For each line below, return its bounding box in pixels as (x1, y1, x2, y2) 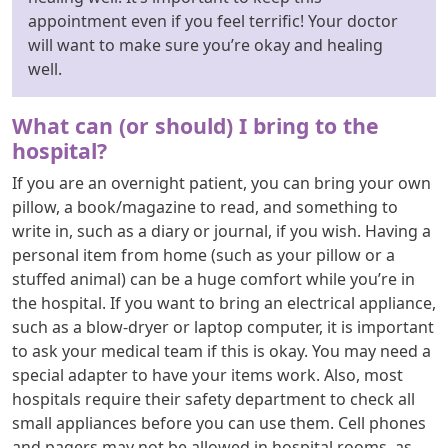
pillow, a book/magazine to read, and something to (12, 195, 398, 218)
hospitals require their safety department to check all (12, 387, 415, 410)
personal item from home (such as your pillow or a (12, 243, 395, 266)
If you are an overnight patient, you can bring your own (12, 171, 431, 194)
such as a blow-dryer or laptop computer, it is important (12, 315, 434, 338)
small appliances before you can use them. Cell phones (12, 411, 426, 434)
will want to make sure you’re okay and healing (28, 33, 383, 56)
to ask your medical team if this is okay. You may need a (12, 339, 431, 362)
